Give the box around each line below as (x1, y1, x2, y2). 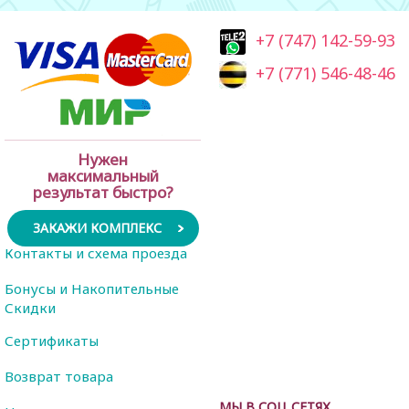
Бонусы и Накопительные (5, 278, 179, 298)
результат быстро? (32, 181, 173, 203)
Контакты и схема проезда (5, 243, 187, 262)
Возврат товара (5, 366, 113, 385)
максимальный (47, 164, 159, 186)
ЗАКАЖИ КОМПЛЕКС (32, 218, 162, 236)
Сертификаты (5, 330, 99, 350)
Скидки (5, 298, 56, 314)
